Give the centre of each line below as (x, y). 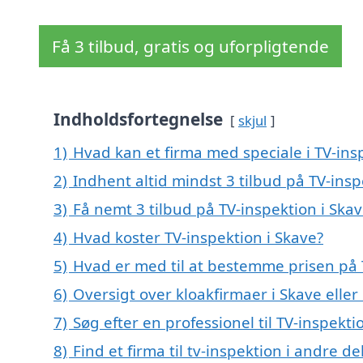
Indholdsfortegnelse (138, 120)
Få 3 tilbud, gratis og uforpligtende (190, 47)
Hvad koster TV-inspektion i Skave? (198, 237)
